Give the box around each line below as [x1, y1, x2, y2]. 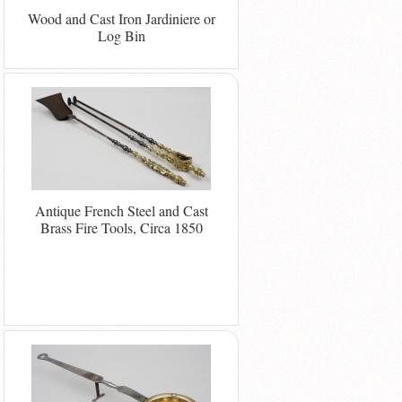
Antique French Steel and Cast [34, 201, 208, 221]
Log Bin [97, 25, 145, 45]
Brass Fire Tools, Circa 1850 [39, 218, 203, 238]
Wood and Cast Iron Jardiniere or [27, 8, 215, 28]
